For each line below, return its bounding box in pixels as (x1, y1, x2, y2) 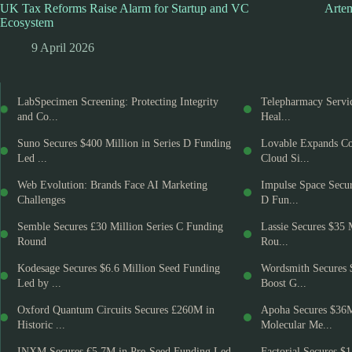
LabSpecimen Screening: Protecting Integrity (17, 96, 218, 108)
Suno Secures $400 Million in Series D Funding (17, 137, 231, 150)
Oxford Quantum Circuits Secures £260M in (17, 304, 214, 317)
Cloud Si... (260, 152, 310, 165)
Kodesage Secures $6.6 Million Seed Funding (17, 262, 220, 275)
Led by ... (17, 277, 61, 290)
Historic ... (17, 319, 65, 332)
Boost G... (260, 277, 306, 290)
